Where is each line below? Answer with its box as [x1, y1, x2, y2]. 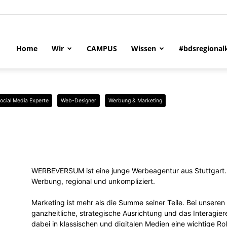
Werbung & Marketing [108, 97, 162, 104]
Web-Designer [61, 97, 96, 104]
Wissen [131, 44, 156, 53]
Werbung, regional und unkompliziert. [31, 177, 155, 185]
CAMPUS [87, 44, 117, 53]
